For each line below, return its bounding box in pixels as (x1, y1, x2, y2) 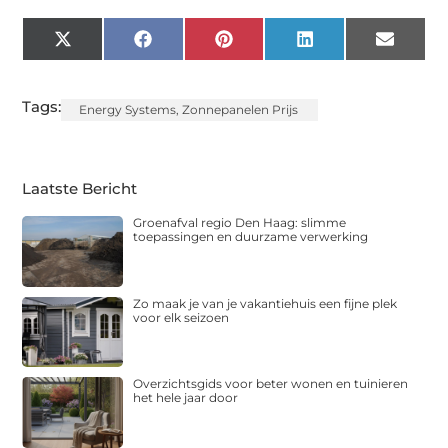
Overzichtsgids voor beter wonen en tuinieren (133, 376, 409, 392)
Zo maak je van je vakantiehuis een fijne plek (133, 295, 398, 311)
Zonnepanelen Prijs (182, 102, 299, 118)
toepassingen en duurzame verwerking (133, 229, 369, 245)
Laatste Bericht (22, 179, 138, 199)
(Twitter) (70, 51, 135, 71)
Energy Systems (79, 102, 177, 118)
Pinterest (231, 36, 301, 56)
